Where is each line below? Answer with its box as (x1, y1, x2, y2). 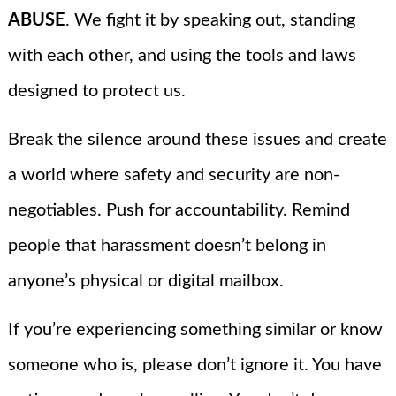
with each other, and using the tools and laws (7, 46, 356, 65)
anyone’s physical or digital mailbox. (7, 271, 284, 290)
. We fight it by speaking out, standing (65, 11, 355, 29)
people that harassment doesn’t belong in (7, 236, 326, 255)
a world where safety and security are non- (7, 165, 339, 184)
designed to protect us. (7, 81, 186, 100)
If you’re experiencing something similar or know (7, 320, 383, 339)
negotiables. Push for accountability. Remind (7, 201, 350, 219)
